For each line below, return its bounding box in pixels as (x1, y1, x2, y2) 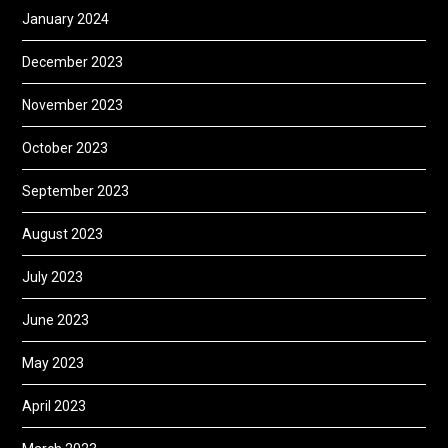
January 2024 (22, 10, 110, 27)
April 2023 (22, 397, 87, 414)
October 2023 (22, 139, 109, 156)
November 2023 (22, 96, 124, 113)
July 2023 (22, 268, 84, 285)
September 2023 (22, 182, 130, 199)
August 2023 (22, 225, 104, 242)
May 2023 (22, 354, 85, 371)
